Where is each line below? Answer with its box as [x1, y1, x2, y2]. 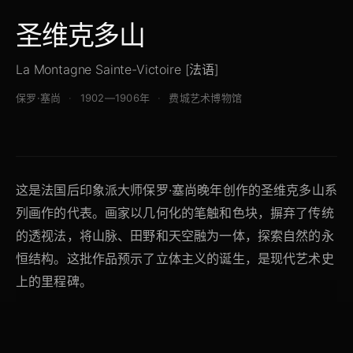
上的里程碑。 [16, 273, 92, 290]
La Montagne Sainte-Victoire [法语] [16, 61, 219, 78]
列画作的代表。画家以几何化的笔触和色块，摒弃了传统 [16, 205, 334, 221]
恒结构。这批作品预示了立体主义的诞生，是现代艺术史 [16, 251, 334, 267]
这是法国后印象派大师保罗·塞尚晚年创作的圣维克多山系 [16, 182, 337, 199]
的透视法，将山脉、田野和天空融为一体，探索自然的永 [16, 228, 334, 244]
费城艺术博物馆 [169, 91, 243, 105]
